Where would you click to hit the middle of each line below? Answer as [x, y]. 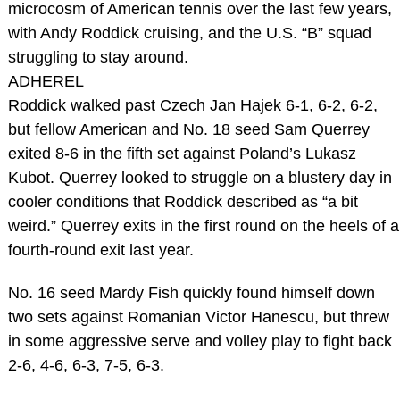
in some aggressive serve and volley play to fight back [200, 341]
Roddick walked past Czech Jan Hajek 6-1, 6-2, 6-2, [192, 105]
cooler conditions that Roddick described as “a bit [183, 201]
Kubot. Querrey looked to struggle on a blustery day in [200, 177]
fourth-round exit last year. [100, 250]
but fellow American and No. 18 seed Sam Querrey [188, 129]
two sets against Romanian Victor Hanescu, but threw [198, 317]
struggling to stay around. [98, 57]
